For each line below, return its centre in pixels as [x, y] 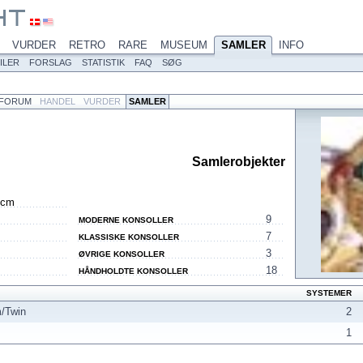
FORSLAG [51, 62]
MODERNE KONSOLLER [126, 220]
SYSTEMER [329, 293]
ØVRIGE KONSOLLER [122, 254]
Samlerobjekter [239, 162]
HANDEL [58, 101]
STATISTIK [103, 62]
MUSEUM [184, 45]
